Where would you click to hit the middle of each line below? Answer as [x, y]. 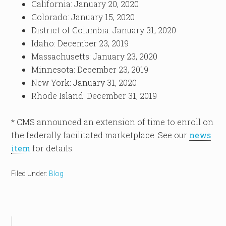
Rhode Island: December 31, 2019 [94, 96]
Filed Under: [30, 174]
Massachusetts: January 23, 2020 [95, 56]
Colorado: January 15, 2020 [83, 17]
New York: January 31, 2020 [84, 82]
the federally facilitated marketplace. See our [100, 135]
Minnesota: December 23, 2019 [90, 69]
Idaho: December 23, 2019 [80, 43]
